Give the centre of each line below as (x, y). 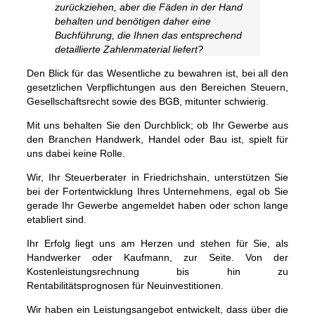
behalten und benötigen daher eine (133, 21)
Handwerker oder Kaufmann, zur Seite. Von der (157, 257)
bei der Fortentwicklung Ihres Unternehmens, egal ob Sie (157, 191)
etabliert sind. (57, 219)
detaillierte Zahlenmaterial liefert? (129, 49)
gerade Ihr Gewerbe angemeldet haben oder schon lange (157, 205)
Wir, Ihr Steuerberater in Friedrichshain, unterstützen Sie (157, 177)
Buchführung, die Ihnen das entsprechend (148, 35)
